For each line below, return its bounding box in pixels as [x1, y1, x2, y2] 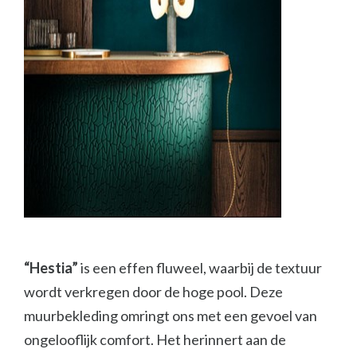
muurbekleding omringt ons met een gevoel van [24, 306, 317, 324]
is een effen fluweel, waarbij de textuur [78, 258, 322, 277]
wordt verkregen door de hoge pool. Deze [24, 282, 283, 300]
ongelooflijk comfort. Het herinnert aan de [24, 330, 286, 348]
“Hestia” [24, 258, 78, 277]
